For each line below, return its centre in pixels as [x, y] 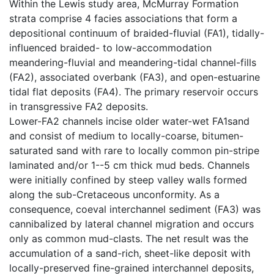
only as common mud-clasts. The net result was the [129, 238]
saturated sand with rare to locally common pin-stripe [134, 150]
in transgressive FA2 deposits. [79, 106]
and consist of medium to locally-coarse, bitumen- [126, 135]
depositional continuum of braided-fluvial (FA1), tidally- [137, 33]
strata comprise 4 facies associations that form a [123, 18]
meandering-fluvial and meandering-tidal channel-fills [133, 62]
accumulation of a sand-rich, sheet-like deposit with [130, 253]
